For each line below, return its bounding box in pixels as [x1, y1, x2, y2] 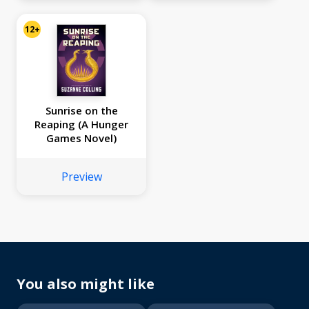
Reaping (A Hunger [34, 117, 128, 132]
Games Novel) [46, 131, 117, 146]
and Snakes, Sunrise [161, 5, 261, 19]
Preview [61, 169, 102, 185]
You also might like [17, 275, 154, 294]
